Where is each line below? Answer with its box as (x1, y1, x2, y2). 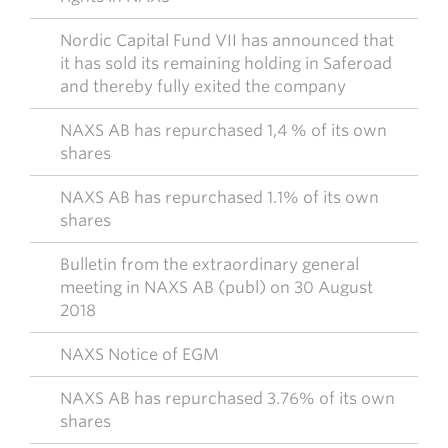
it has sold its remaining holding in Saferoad (60, 54, 392, 73)
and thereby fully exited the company (60, 77, 346, 96)
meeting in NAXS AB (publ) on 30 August (60, 278, 373, 297)
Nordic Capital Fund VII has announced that (60, 31, 394, 50)
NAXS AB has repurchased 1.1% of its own (60, 188, 379, 207)
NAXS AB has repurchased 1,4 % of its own (60, 121, 387, 140)
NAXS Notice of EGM (60, 345, 219, 364)
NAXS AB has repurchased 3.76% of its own (60, 389, 395, 408)
